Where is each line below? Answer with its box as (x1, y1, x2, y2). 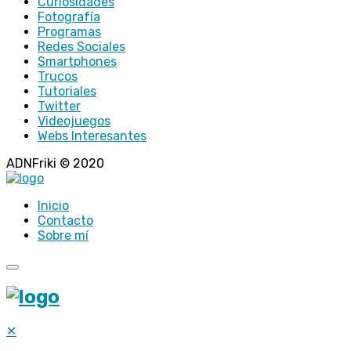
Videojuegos (38, 113, 110, 128)
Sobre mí (38, 227, 89, 243)
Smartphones (38, 53, 117, 69)
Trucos (38, 68, 78, 84)
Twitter (38, 98, 81, 114)
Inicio (38, 197, 69, 213)
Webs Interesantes (38, 128, 147, 143)
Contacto (38, 212, 93, 228)
